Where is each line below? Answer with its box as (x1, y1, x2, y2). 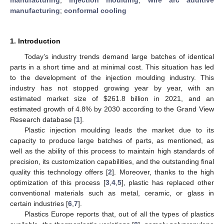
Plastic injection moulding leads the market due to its (24, 125, 214, 134)
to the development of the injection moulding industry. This (10, 73, 214, 81)
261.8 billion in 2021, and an (107, 94, 214, 102)
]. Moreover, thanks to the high (112, 167, 214, 176)
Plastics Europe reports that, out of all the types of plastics (24, 209, 214, 218)
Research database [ (10, 115, 76, 123)
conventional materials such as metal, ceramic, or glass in (10, 188, 214, 197)
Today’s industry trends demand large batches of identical (24, 52, 214, 60)
